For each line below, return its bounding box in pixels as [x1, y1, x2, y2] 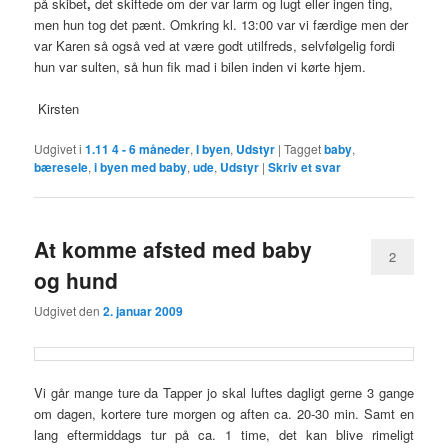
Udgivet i [34, 139, 83, 157]
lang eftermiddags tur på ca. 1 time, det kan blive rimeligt [34, 424, 414, 444]
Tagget [284, 139, 322, 157]
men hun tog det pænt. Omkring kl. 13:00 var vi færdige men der [34, 14, 409, 34]
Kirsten [34, 98, 80, 118]
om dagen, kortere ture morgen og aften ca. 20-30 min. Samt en [34, 403, 414, 423]
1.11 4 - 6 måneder [85, 139, 191, 158]
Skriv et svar [268, 157, 342, 176]
